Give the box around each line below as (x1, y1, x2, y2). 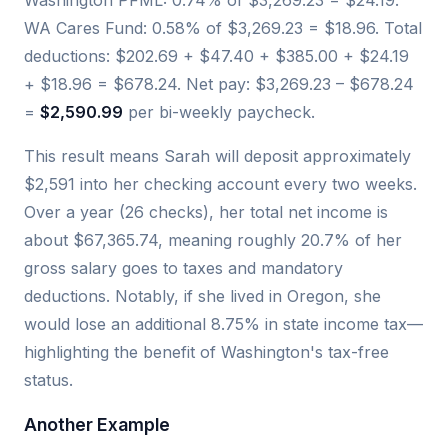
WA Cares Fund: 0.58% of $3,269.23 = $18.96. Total (24, 18, 422, 39)
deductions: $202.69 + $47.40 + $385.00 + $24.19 (24, 46, 409, 67)
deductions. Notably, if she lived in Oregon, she (24, 286, 381, 307)
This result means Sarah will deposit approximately (24, 146, 411, 167)
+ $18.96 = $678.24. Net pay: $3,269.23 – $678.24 (24, 74, 414, 95)
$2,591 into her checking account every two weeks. (24, 174, 417, 195)
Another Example (24, 414, 170, 436)
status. (24, 370, 73, 391)
